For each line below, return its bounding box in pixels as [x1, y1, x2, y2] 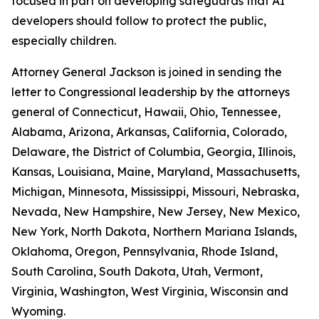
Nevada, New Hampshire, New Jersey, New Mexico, [11, 204, 300, 219]
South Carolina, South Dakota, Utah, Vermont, [11, 264, 263, 278]
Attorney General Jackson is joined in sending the [11, 65, 282, 79]
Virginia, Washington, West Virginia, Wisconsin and [11, 284, 288, 298]
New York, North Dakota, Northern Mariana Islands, [11, 224, 297, 239]
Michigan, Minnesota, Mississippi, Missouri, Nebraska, [11, 184, 299, 199]
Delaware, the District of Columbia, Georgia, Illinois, [11, 145, 296, 159]
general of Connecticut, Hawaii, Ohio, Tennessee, [11, 105, 281, 119]
